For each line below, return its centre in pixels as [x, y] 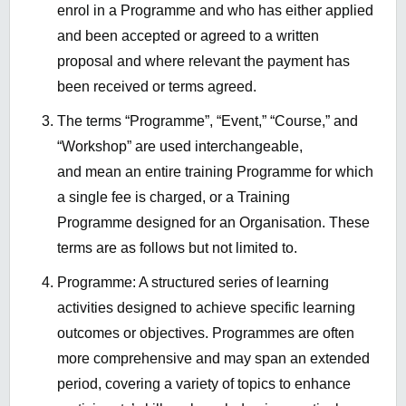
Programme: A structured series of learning [193, 283]
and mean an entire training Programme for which [215, 172]
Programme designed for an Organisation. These [213, 223]
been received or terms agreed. [157, 87]
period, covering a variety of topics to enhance [204, 384]
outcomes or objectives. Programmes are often [206, 333]
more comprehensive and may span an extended [213, 359]
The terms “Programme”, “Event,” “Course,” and [208, 121]
